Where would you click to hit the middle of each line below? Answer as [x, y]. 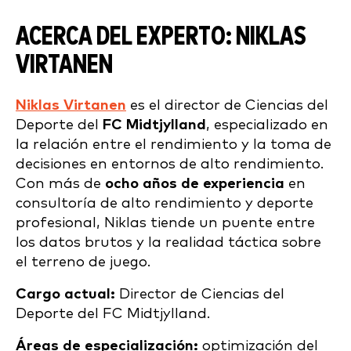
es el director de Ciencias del [227, 106]
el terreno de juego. [83, 262]
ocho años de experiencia [195, 184]
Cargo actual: [65, 295]
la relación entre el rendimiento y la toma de [174, 145]
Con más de [60, 184]
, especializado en [267, 125]
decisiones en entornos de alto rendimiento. [170, 165]
